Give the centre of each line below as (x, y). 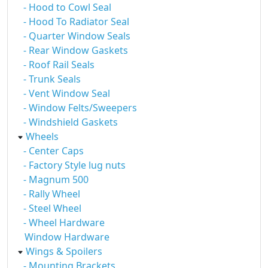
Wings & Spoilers (64, 251)
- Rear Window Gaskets (76, 50)
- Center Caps (54, 151)
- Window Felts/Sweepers (80, 108)
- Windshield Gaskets (71, 122)
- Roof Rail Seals (59, 65)
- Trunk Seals (52, 79)
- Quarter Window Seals (77, 36)
